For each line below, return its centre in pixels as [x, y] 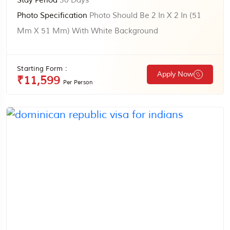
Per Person [78, 82]
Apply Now [175, 74]
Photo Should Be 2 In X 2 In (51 [144, 16]
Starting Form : [42, 69]
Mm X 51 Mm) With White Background [88, 31]
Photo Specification [52, 16]
